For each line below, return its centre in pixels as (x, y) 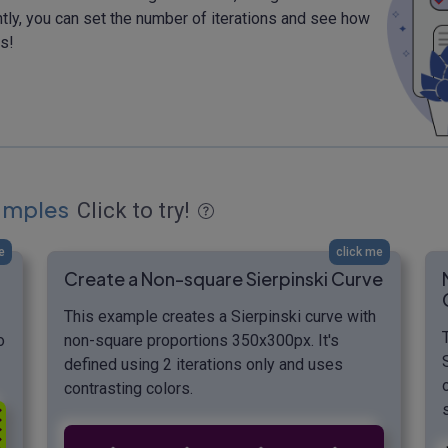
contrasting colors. (128, 388)
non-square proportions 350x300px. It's (201, 340)
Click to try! (133, 210)
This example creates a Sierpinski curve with (220, 316)
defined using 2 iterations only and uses (203, 364)
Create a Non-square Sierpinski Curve (223, 278)
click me (359, 251)
